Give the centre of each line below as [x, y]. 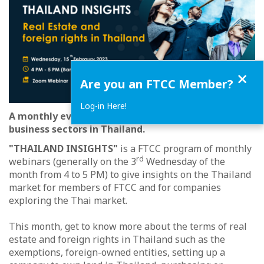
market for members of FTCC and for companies [115, 188]
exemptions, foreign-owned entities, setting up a [117, 253]
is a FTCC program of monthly [185, 149]
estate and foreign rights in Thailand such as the [117, 240]
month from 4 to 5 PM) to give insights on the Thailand [130, 175]
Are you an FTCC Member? [157, 84]
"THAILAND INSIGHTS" [63, 149]
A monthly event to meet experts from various [120, 116]
